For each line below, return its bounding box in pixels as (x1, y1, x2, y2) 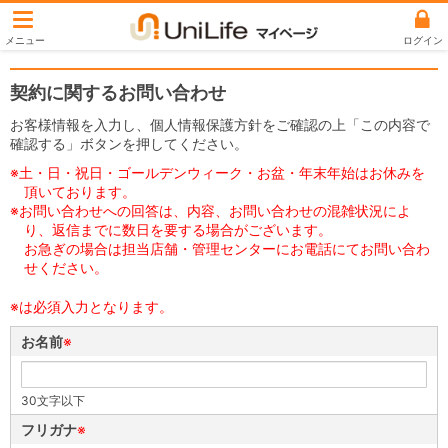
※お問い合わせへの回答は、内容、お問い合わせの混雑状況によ (10, 202, 411, 219)
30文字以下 (21, 393, 85, 408)
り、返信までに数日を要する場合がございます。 (24, 221, 332, 238)
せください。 (24, 259, 108, 276)
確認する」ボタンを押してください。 (10, 135, 248, 152)
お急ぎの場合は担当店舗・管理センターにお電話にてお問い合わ (24, 240, 430, 257)
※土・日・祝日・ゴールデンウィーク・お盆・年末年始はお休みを (10, 164, 425, 181)
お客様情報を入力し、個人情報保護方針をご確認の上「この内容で (10, 116, 430, 133)
